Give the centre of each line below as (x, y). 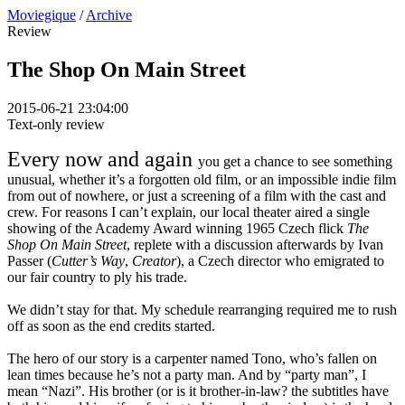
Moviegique (42, 15)
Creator (154, 260)
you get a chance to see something (295, 161)
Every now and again (103, 159)
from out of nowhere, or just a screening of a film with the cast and (197, 195)
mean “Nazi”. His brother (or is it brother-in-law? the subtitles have (198, 391)
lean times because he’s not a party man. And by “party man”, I (187, 374)
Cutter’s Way (88, 260)
